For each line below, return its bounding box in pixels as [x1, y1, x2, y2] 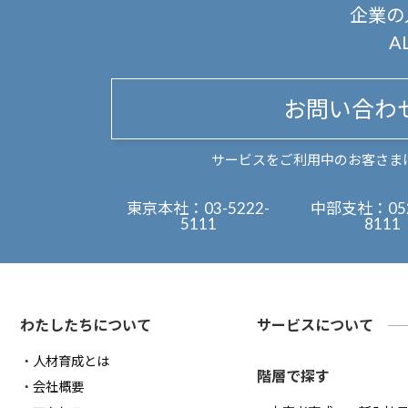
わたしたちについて [20, 316, 151, 333]
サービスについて [257, 316, 373, 333]
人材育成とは [33, 353, 109, 369]
